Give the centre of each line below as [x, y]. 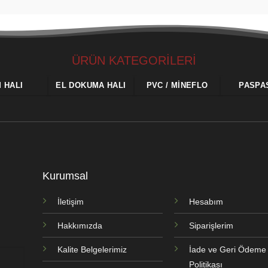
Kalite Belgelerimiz [92, 250]
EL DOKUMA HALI [91, 86]
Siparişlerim [211, 226]
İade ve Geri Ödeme [228, 250]
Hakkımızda [80, 226]
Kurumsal [65, 176]
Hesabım [206, 202]
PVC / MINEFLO [177, 86]
